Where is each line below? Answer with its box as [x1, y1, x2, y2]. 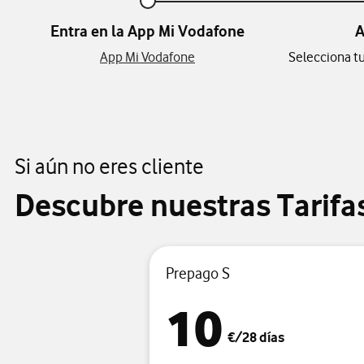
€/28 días [227, 329, 284, 346]
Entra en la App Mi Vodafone [50, 22, 245, 41]
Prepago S [165, 264, 230, 284]
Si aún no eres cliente [15, 154, 204, 180]
